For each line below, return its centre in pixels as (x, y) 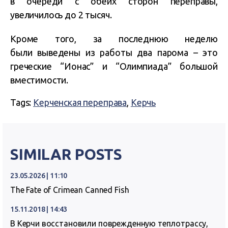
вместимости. (39, 80)
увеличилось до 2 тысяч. (61, 15)
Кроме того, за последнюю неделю (114, 39)
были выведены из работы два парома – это (114, 53)
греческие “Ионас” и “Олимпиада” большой (114, 66)
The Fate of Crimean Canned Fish (70, 190)
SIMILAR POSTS (66, 154)
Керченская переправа (80, 103)
